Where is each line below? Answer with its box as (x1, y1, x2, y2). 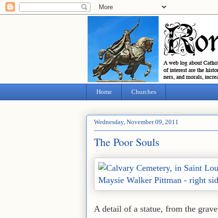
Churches (131, 88, 156, 95)
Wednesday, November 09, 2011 (94, 118, 179, 126)
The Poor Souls (94, 134, 160, 149)
